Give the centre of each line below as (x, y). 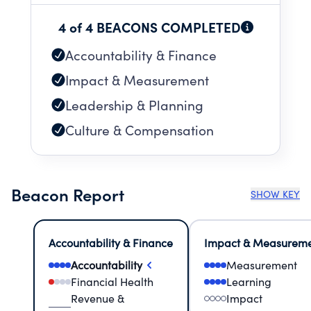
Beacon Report (68, 194)
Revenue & (98, 298)
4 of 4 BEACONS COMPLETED (149, 27)
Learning (249, 281)
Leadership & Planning (134, 105)
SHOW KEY (275, 194)
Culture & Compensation (140, 130)
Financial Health (112, 281)
